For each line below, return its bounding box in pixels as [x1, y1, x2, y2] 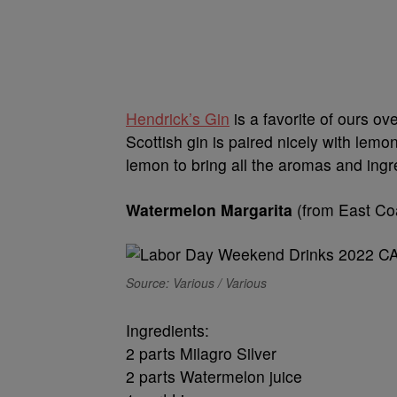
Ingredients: [126, 319, 209, 341]
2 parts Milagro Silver [126, 342, 276, 364]
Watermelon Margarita [126, 198, 292, 221]
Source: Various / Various [126, 274, 267, 292]
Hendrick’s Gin [126, 107, 230, 129]
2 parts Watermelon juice [126, 365, 302, 387]
